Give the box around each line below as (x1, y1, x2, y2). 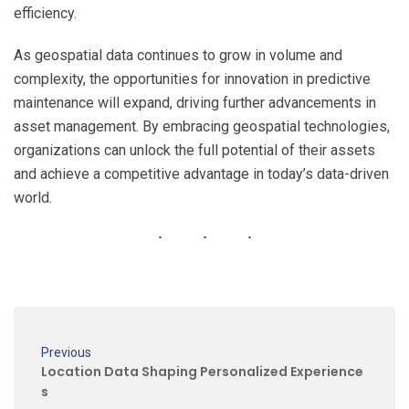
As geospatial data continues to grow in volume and (14, 47, 342, 65)
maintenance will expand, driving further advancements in (14, 94, 376, 112)
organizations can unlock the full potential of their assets (14, 142, 375, 160)
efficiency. (14, 5, 77, 23)
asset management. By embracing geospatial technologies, (14, 118, 390, 136)
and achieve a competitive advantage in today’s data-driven (14, 165, 389, 184)
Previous (41, 345, 91, 361)
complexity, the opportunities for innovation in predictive (14, 70, 371, 89)
